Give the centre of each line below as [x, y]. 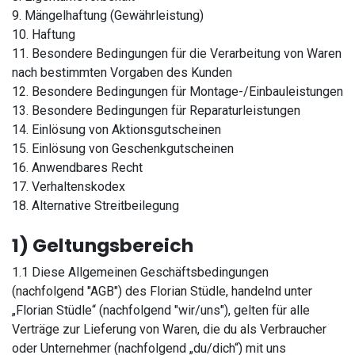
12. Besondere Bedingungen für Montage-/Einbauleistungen [177, 92]
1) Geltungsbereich [103, 245]
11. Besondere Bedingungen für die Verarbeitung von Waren [177, 53]
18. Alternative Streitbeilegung [95, 206]
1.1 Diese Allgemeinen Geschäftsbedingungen [140, 272]
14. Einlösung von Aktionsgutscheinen [116, 130]
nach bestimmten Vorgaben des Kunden [122, 73]
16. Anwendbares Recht [77, 168]
